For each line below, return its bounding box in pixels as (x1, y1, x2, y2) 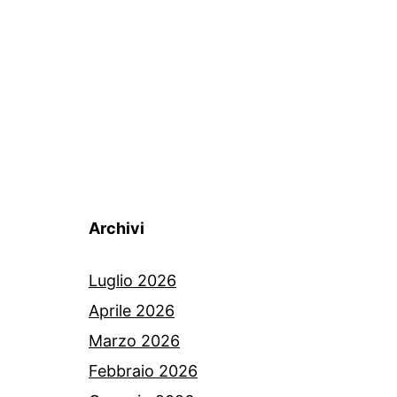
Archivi (89, 219, 144, 238)
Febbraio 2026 (89, 362, 198, 381)
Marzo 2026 (89, 331, 180, 351)
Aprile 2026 (89, 301, 175, 321)
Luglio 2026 (89, 271, 176, 291)
